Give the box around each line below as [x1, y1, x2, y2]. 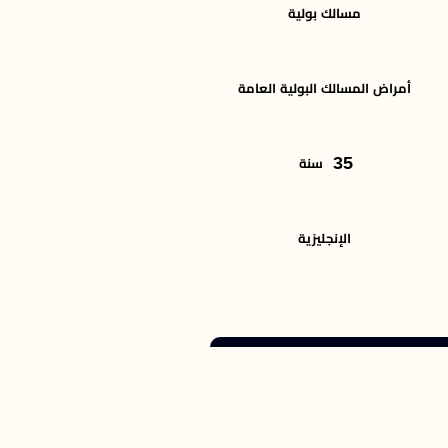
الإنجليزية [298, 230, 352, 246]
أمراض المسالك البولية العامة [238, 80, 412, 96]
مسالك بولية [288, 5, 362, 21]
